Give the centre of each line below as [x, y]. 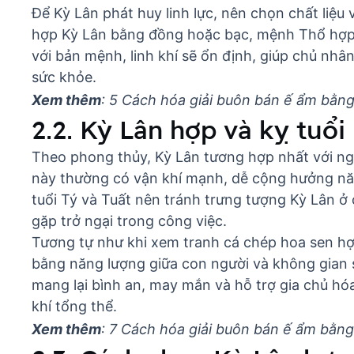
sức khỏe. [64, 77]
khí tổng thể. [74, 307]
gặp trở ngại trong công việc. [129, 221]
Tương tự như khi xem [107, 243]
